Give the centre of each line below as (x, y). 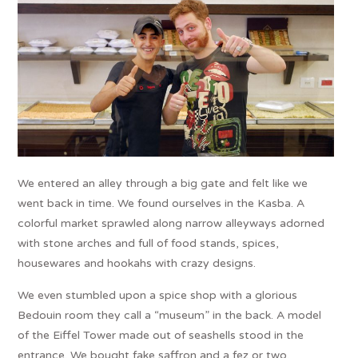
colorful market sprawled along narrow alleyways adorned (171, 223)
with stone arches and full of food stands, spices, (149, 243)
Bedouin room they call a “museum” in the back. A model (170, 315)
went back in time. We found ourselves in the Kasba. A (161, 203)
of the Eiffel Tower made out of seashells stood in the (161, 335)
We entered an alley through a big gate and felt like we (163, 183)
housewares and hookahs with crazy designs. (137, 263)
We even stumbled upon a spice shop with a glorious (158, 295)
